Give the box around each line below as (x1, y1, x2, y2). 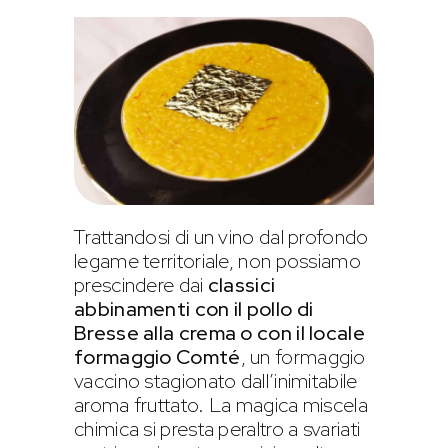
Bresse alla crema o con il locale (74, 319, 365, 346)
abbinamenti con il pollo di (74, 295, 314, 322)
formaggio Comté (74, 343, 241, 370)
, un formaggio (240, 343, 366, 370)
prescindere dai (74, 271, 208, 298)
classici (207, 271, 276, 298)
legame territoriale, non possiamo (74, 247, 361, 274)
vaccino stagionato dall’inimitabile (74, 367, 358, 394)
